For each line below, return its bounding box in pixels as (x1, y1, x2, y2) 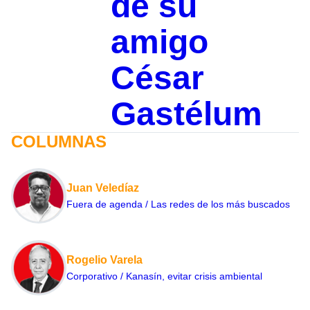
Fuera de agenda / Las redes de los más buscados (66, 199, 290, 210)
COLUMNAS (11, 132, 107, 152)
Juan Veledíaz (66, 182, 139, 194)
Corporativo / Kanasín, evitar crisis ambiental (66, 271, 262, 282)
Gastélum (110, 95, 262, 133)
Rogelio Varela (66, 254, 143, 266)
